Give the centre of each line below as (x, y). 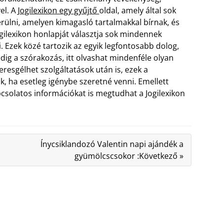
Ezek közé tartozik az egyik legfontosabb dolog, (92, 46)
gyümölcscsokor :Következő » (129, 156)
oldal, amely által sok (138, 10)
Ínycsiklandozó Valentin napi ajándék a (112, 144)
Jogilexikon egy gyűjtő (58, 10)
